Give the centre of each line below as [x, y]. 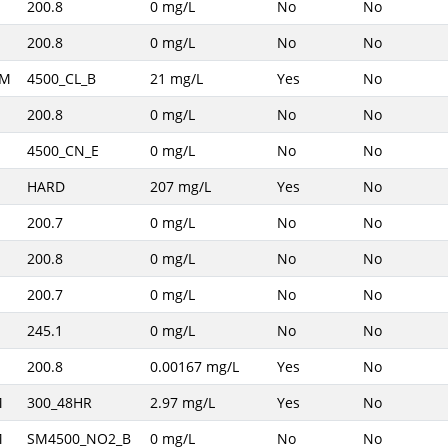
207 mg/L [180, 186]
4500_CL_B [61, 78]
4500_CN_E [62, 150]
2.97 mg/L [182, 402]
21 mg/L [176, 78]
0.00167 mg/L [194, 366]
